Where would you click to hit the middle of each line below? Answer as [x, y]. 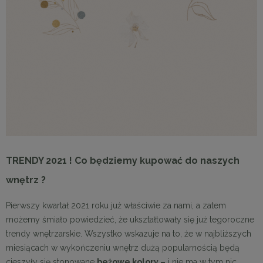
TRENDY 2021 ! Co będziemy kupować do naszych [123, 161]
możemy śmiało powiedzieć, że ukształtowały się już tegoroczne [130, 220]
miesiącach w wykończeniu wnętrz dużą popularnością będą [123, 248]
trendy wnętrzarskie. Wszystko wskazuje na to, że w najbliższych [129, 234]
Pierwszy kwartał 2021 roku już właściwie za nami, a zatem [116, 206]
